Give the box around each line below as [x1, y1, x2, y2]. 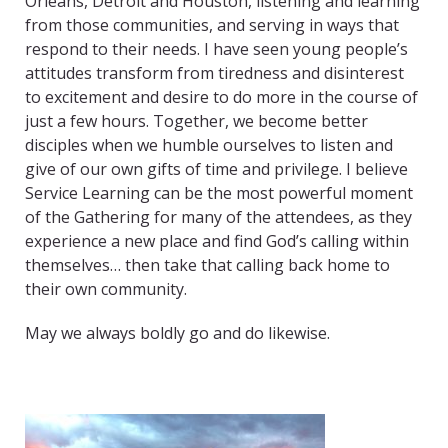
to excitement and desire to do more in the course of [25, 86, 418, 109]
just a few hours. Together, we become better [25, 110, 368, 133]
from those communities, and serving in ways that [25, 14, 399, 37]
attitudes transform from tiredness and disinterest [25, 62, 404, 85]
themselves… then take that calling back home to [25, 254, 390, 277]
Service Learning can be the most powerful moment [25, 182, 413, 205]
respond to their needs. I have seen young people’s [25, 38, 408, 61]
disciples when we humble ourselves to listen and [25, 134, 393, 157]
